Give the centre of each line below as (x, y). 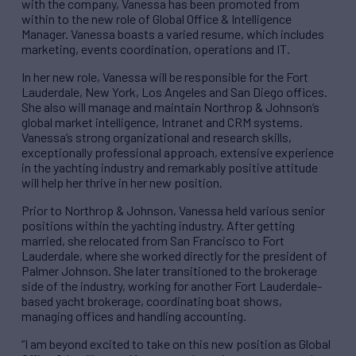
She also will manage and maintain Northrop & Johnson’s (170, 107)
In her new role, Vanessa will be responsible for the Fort (165, 77)
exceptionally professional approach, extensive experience (178, 153)
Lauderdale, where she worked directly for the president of (174, 256)
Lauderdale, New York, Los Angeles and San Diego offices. (174, 92)
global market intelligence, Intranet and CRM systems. (162, 122)
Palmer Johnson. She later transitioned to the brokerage (169, 271)
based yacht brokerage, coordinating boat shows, (152, 301)
